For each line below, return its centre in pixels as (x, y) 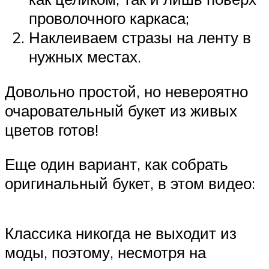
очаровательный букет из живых (121, 110)
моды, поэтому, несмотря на (105, 252)
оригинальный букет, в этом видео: (130, 183)
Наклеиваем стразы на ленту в (140, 37)
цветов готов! (52, 129)
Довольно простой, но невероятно (126, 91)
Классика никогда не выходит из (121, 233)
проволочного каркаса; (109, 18)
